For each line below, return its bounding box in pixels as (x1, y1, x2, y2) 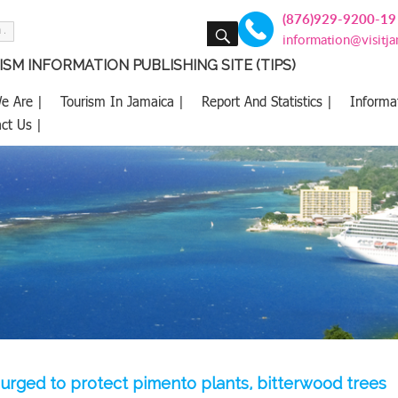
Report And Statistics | (202, 93, 332, 109)
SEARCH (236, 20, 273, 29)
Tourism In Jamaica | (60, 93, 184, 109)
